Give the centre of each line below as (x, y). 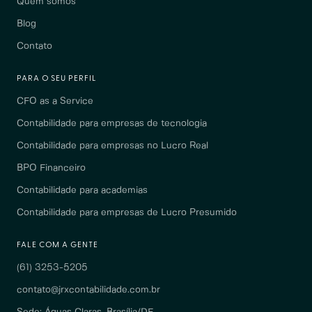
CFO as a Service (55, 101)
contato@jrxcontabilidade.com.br (88, 290)
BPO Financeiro (51, 168)
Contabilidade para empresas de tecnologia (112, 124)
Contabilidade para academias (82, 190)
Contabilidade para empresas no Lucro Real (112, 146)
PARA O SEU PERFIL (57, 78)
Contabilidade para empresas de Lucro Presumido (127, 213)
